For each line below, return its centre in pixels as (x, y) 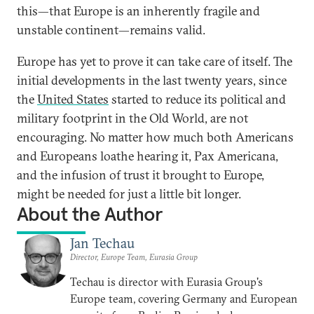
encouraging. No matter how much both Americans (155, 137)
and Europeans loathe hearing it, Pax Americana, (148, 156)
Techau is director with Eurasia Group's (166, 282)
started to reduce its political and (197, 99)
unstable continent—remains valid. (111, 30)
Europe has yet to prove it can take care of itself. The (155, 61)
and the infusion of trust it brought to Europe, (141, 175)
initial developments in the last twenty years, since (152, 80)
